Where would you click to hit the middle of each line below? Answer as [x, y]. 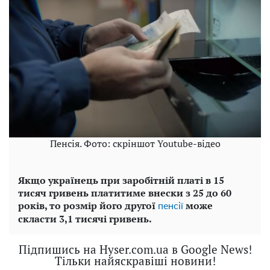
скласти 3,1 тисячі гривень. [85, 219]
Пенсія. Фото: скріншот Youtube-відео [135, 144]
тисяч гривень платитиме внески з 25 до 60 [125, 193]
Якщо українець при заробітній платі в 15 [121, 181]
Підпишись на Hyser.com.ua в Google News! [135, 250]
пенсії [171, 206]
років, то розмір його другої [88, 206]
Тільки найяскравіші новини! [135, 261]
